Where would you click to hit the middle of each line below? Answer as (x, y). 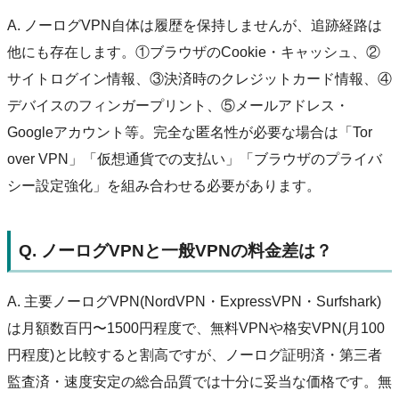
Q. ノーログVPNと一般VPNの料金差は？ (175, 250)
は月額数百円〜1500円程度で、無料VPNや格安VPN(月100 (196, 328)
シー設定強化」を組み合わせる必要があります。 (164, 186)
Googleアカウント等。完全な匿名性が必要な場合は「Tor (190, 133)
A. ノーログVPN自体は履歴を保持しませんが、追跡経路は (195, 26)
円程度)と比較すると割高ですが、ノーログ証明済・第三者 (195, 354)
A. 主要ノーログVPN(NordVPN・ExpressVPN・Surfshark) (194, 301)
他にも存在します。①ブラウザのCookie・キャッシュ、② (194, 53)
